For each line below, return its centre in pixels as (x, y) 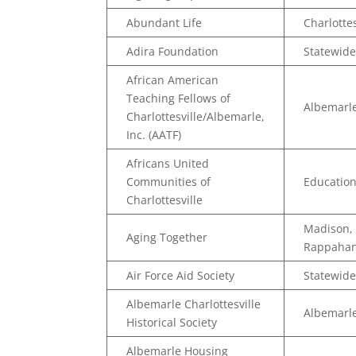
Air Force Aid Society (181, 275)
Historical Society (172, 322)
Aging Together (167, 237)
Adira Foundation (173, 51)
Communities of (169, 182)
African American (173, 80)
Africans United (168, 163)
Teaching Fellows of (179, 98)
